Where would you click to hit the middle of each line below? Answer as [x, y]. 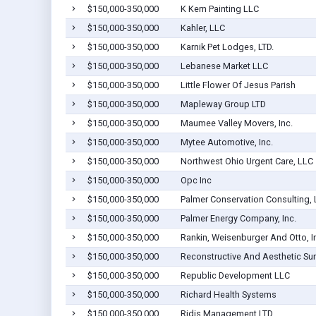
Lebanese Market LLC [224, 66]
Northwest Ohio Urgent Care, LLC [247, 162]
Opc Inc [196, 181]
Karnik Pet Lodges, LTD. [227, 47]
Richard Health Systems [228, 295]
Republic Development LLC [235, 276]
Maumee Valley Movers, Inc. [236, 123]
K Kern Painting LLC [219, 9]
